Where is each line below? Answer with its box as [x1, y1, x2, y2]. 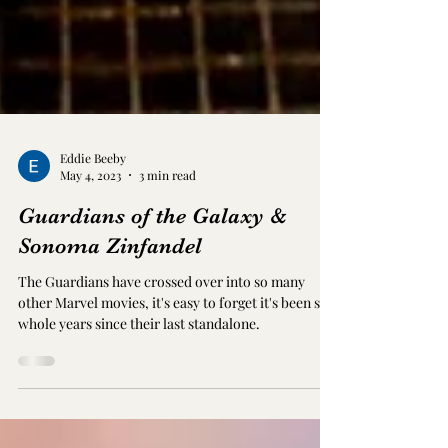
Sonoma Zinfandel [18, 305, 202, 330]
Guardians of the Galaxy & [18, 275, 287, 300]
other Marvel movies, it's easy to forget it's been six [18, 365, 331, 384]
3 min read [139, 239, 196, 255]
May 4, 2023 [60, 239, 121, 255]
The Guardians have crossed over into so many [18, 344, 305, 363]
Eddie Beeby [60, 221, 126, 238]
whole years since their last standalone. [18, 386, 260, 405]
